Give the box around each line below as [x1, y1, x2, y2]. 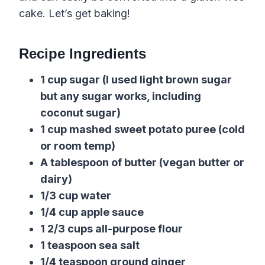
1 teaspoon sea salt [40, 239, 140, 252]
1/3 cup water [40, 189, 111, 202]
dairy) [40, 173, 72, 186]
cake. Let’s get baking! [19, 7, 130, 20]
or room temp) [40, 140, 115, 153]
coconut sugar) [40, 106, 121, 119]
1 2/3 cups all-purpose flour [40, 222, 183, 235]
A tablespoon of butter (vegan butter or [40, 156, 244, 169]
